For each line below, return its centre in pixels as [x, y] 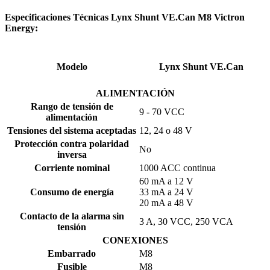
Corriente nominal [72, 168]
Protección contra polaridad [72, 143]
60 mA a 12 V [166, 181]
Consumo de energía [72, 192]
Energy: [21, 28]
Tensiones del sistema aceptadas [72, 130]
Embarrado [72, 253]
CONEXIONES [135, 240]
